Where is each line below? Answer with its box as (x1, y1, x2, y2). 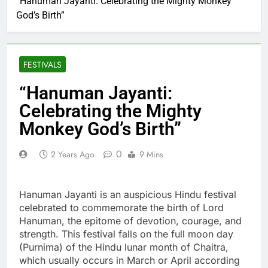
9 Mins (139, 148, 163, 160)
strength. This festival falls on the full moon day (19, 227, 233, 240)
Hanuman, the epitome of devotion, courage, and (19, 214, 242, 227)
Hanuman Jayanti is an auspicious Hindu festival (19, 188, 236, 200)
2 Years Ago (51, 148, 95, 160)
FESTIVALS (23, 58, 62, 71)
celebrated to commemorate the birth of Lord (19, 201, 224, 214)
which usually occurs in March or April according (19, 254, 240, 266)
